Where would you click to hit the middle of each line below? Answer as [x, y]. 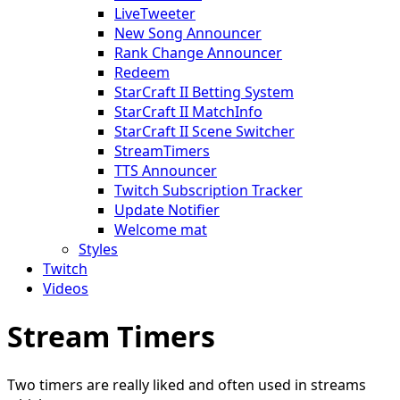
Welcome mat [161, 229]
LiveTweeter [155, 13]
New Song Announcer [188, 33]
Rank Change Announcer [198, 53]
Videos [66, 288]
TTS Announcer [166, 171]
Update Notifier [167, 210]
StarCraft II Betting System [204, 92]
